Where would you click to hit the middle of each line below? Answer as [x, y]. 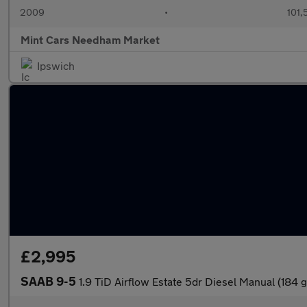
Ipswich [56, 65]
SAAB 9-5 [50, 281]
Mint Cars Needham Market [90, 39]
